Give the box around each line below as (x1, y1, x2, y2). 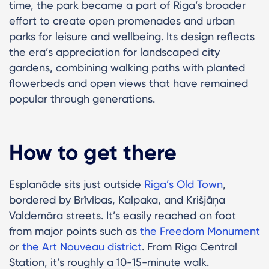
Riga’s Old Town (144, 177, 223, 190)
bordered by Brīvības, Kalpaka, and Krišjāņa (9, 193, 225, 206)
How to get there (9, 139, 177, 165)
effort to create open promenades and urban (9, 14, 235, 27)
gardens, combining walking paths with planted (9, 61, 245, 74)
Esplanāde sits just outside (9, 177, 144, 190)
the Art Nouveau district (22, 240, 142, 253)
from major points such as (9, 224, 140, 237)
